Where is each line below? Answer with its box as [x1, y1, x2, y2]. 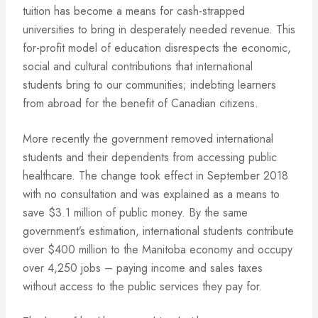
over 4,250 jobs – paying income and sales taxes [23, 260, 263, 276]
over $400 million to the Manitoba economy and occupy [23, 241, 292, 258]
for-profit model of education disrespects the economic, [23, 40, 291, 56]
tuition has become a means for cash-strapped [23, 3, 245, 19]
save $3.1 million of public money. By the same [23, 204, 248, 221]
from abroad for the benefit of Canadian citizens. [23, 95, 258, 111]
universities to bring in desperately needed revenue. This [23, 21, 295, 38]
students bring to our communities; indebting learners [23, 77, 276, 93]
